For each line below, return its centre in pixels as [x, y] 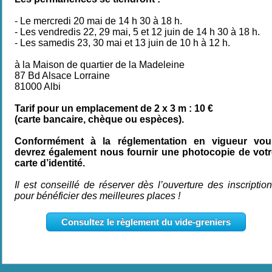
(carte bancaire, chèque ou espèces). [99, 119]
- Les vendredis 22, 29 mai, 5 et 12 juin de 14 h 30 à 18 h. [137, 32]
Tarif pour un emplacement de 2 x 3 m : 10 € [114, 108]
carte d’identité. [50, 163]
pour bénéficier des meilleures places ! [97, 196]
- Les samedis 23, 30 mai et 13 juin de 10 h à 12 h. [122, 43]
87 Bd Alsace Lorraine [62, 76]
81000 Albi [38, 87]
